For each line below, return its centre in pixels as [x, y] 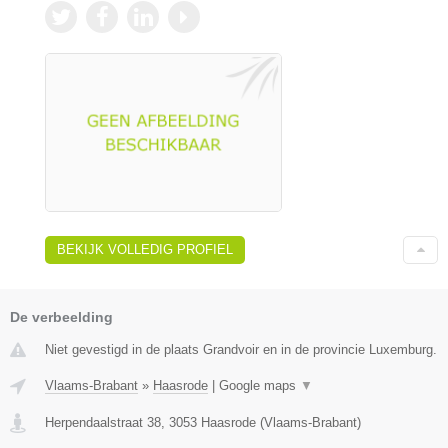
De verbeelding [61, 316]
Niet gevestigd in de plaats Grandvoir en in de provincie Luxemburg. [241, 349]
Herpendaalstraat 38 [103, 422]
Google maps [259, 385]
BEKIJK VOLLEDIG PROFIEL [145, 249]
